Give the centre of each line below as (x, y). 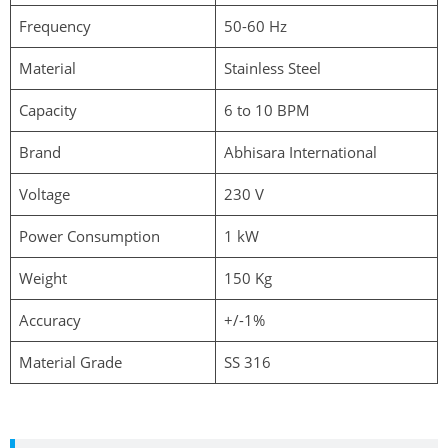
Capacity (47, 110)
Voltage (44, 194)
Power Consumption (89, 236)
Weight (42, 278)
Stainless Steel (272, 68)
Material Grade (70, 362)
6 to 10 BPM (266, 110)
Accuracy (49, 320)
